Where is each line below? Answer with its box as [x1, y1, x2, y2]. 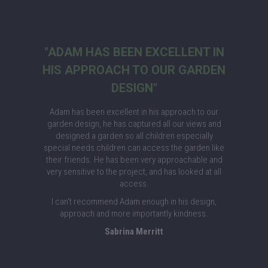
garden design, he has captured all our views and [47, 118, 221, 129]
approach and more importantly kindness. [60, 208, 208, 219]
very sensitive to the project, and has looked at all [47, 166, 221, 177]
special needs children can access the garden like [44, 142, 224, 153]
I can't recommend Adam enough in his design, [51, 196, 217, 207]
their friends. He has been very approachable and [45, 154, 223, 165]
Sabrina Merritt [105, 226, 163, 237]
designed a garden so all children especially [55, 130, 213, 141]
